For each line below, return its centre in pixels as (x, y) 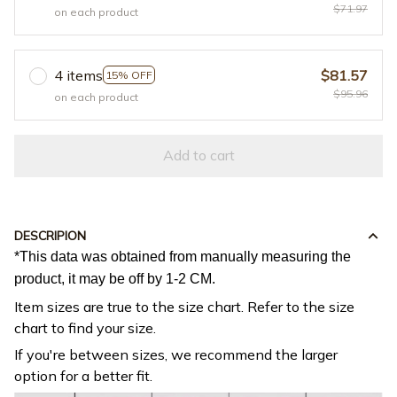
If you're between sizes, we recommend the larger (176, 355)
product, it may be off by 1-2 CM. (115, 279)
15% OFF (129, 75)
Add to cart (198, 156)
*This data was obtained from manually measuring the (183, 257)
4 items (78, 75)
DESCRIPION (50, 236)
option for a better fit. (87, 376)
